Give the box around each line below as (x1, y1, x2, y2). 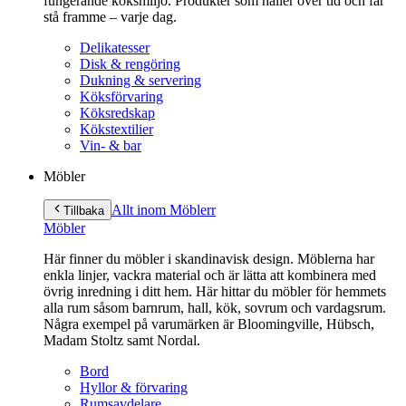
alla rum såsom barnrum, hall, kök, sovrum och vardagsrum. (43, 300, 386, 315)
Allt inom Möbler (111, 202, 211, 217)
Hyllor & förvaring (80, 380, 188, 395)
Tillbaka (63, 204, 104, 217)
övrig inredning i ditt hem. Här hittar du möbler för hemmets (43, 284, 386, 299)
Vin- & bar (80, 138, 141, 153)
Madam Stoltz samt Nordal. (43, 333, 200, 348)
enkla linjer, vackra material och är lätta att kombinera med (43, 267, 376, 283)
